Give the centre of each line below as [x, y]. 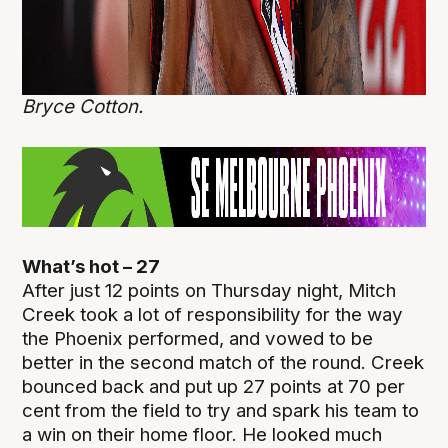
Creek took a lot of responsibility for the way [213, 314]
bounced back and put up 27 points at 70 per [214, 386]
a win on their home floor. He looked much [202, 434]
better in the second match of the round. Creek [223, 362]
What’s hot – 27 [91, 266]
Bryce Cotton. [85, 106]
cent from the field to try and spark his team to [221, 410]
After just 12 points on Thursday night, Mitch [209, 290]
